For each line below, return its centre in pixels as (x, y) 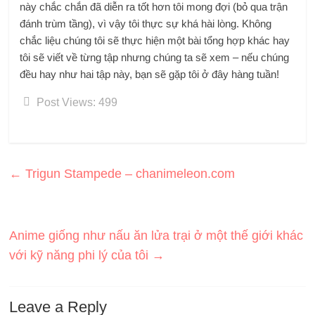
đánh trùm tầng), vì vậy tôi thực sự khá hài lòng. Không (146, 24)
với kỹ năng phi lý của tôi (81, 256)
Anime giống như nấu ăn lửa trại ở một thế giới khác (156, 236)
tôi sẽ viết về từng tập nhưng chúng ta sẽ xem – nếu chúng (155, 58)
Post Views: (66, 103)
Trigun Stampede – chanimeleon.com (129, 174)
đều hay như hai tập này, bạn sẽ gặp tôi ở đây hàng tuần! (150, 75)
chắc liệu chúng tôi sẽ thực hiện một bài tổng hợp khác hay (155, 41)
